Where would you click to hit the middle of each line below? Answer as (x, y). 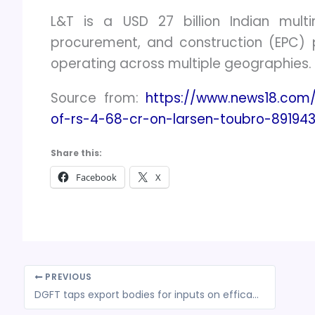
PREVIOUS (67, 277)
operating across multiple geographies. (181, 63)
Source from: (98, 98)
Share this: (76, 153)
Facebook (96, 178)
